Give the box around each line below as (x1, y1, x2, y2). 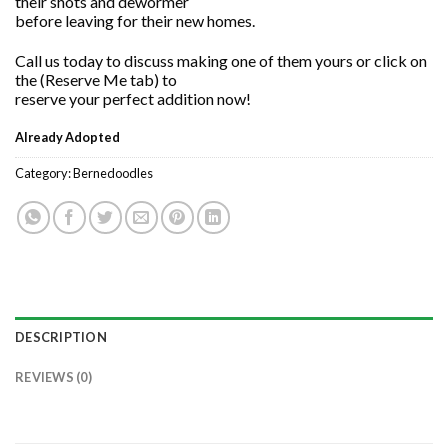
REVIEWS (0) (15, 369, 92, 386)
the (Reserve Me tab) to (15, 69, 177, 89)
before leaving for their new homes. (15, 10, 255, 30)
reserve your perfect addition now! (15, 88, 251, 108)
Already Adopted (15, 128, 120, 145)
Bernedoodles (73, 165, 153, 182)
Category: (15, 165, 73, 182)
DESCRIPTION (15, 329, 107, 346)
